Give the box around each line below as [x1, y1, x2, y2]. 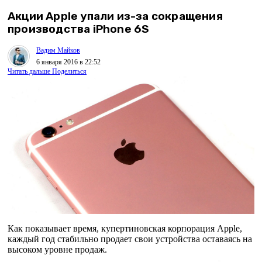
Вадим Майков [36, 46, 80, 54]
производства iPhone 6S [8, 22, 150, 36]
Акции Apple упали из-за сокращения [8, 9, 223, 23]
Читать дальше [8, 67, 50, 76]
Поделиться [52, 67, 87, 76]
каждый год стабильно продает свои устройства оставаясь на [8, 234, 252, 244]
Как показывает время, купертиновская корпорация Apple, [8, 223, 242, 234]
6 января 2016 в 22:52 [36, 57, 101, 66]
